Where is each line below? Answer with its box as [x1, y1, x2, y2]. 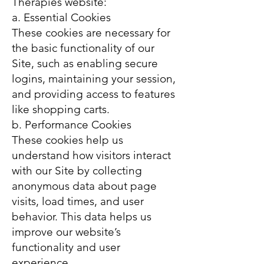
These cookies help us [12, 133, 123, 147]
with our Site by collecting [12, 164, 142, 177]
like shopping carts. [12, 103, 110, 116]
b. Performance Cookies [12, 118, 131, 131]
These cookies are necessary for [12, 26, 170, 39]
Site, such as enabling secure [12, 57, 158, 70]
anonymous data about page [12, 179, 157, 193]
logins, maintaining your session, [12, 72, 176, 85]
